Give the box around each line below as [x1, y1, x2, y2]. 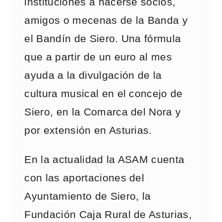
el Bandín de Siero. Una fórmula [24, 33, 181, 45]
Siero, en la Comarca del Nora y [24, 106, 181, 118]
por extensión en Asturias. [24, 124, 152, 136]
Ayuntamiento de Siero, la [24, 190, 151, 202]
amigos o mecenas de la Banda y [24, 14, 188, 26]
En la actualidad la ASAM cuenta [24, 154, 185, 166]
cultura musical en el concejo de [24, 88, 183, 100]
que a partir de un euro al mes [24, 51, 172, 63]
